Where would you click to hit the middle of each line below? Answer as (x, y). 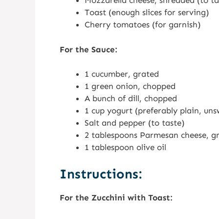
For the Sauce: (88, 49)
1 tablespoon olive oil (125, 147)
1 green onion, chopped (130, 86)
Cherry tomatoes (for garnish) (143, 24)
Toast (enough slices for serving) (147, 12)
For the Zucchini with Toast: (116, 197)
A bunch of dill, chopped (131, 98)
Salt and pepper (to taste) (135, 123)
